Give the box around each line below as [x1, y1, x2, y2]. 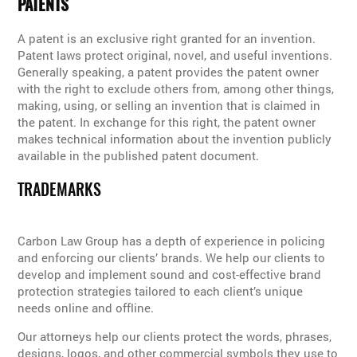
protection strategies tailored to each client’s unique [18, 282, 304, 299]
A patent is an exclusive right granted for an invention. [18, 30, 316, 47]
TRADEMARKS [18, 178, 102, 201]
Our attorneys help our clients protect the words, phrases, [18, 328, 332, 344]
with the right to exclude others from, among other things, [18, 80, 335, 97]
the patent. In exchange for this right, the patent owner [18, 114, 316, 131]
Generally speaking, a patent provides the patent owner [18, 64, 320, 80]
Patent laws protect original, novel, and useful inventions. [18, 47, 333, 64]
